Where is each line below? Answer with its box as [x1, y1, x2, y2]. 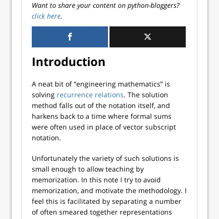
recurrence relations [57, 90, 124, 99]
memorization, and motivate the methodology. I [32, 186, 187, 195]
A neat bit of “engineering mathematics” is [32, 79, 170, 88]
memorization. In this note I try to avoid [32, 175, 161, 184]
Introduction [32, 53, 106, 69]
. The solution [124, 90, 168, 99]
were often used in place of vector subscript [32, 122, 176, 131]
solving [32, 90, 57, 99]
